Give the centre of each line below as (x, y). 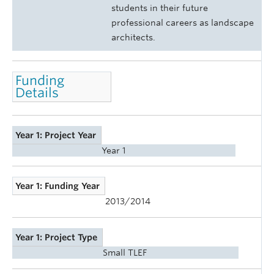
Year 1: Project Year (56, 135)
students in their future (160, 8)
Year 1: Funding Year (58, 186)
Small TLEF (125, 252)
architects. (133, 38)
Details (37, 92)
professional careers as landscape (183, 23)
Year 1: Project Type (57, 237)
